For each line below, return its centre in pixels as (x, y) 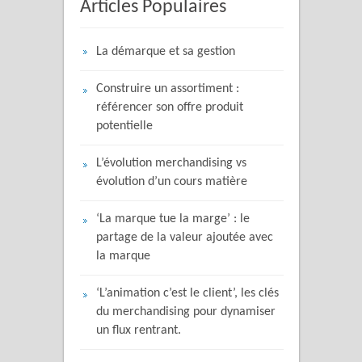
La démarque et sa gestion (166, 52)
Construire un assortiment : (168, 89)
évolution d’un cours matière (172, 182)
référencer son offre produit (170, 108)
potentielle (124, 126)
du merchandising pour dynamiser (186, 312)
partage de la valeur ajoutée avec (185, 238)
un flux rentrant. (139, 331)
